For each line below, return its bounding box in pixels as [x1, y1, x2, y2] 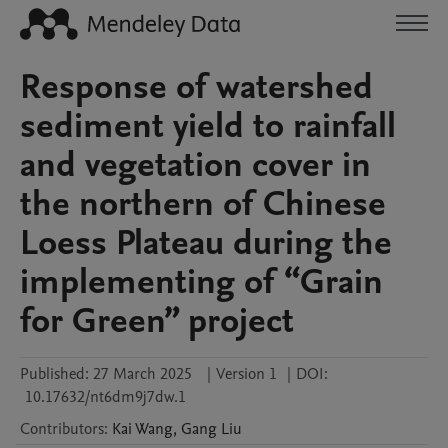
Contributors [20, 418, 104, 440]
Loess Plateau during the [20, 219, 392, 267]
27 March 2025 [93, 363, 192, 385]
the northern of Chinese [20, 180, 386, 228]
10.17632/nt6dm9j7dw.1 [25, 386, 186, 408]
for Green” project [20, 297, 294, 345]
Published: [20, 363, 89, 385]
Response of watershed [20, 63, 373, 111]
